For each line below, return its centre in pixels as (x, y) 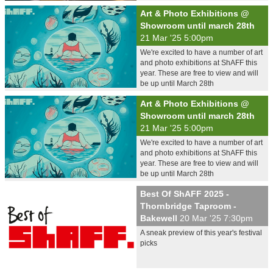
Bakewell (160, 218)
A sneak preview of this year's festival (201, 233)
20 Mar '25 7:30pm (216, 218)
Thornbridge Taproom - (188, 206)
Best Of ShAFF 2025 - (185, 194)
